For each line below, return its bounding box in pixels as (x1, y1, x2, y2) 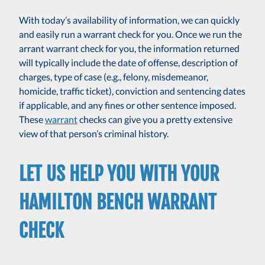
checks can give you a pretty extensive (77, 114, 232, 125)
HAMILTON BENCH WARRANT (19, 190, 216, 215)
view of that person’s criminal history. (19, 128, 169, 140)
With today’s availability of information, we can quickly (19, 14, 240, 26)
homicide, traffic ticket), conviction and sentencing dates (19, 85, 245, 97)
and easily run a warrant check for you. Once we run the (19, 28, 242, 40)
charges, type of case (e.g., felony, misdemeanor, (19, 71, 208, 83)
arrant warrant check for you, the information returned (19, 43, 240, 54)
